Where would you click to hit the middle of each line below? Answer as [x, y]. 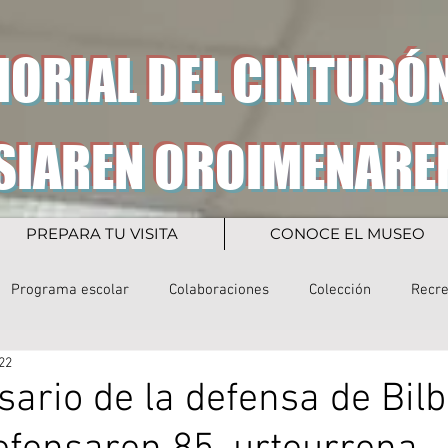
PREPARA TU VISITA [102, 233]
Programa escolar [70, 289]
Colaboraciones [219, 289]
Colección [340, 289]
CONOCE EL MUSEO [347, 233]
